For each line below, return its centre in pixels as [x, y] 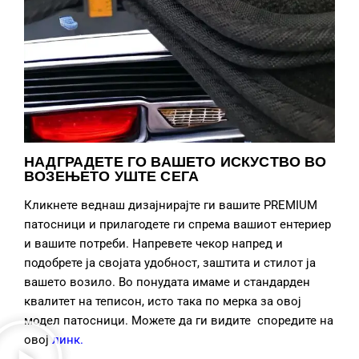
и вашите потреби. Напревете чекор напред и [153, 243]
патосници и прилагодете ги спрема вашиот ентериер [177, 224]
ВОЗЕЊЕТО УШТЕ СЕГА [112, 176]
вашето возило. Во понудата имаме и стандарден [167, 282]
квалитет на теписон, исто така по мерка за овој [163, 301]
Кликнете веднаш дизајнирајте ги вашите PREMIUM [171, 205]
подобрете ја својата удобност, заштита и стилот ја [170, 262]
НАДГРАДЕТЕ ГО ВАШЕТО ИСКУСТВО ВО [175, 161]
